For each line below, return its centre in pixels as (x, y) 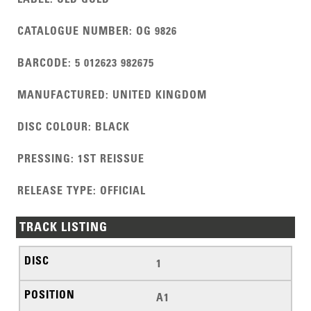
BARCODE (43, 63)
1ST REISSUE (111, 159)
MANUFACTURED (62, 95)
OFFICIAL (123, 191)
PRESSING (44, 159)
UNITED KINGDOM (160, 95)
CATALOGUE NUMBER (74, 31)
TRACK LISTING (64, 227)
